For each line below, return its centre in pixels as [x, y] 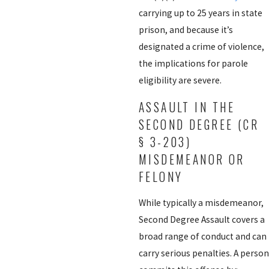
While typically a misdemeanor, [201, 203]
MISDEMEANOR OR [192, 159]
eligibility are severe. [180, 80]
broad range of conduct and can [202, 237]
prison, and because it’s [186, 30]
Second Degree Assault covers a [201, 220]
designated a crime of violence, [201, 47]
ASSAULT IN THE [187, 107]
